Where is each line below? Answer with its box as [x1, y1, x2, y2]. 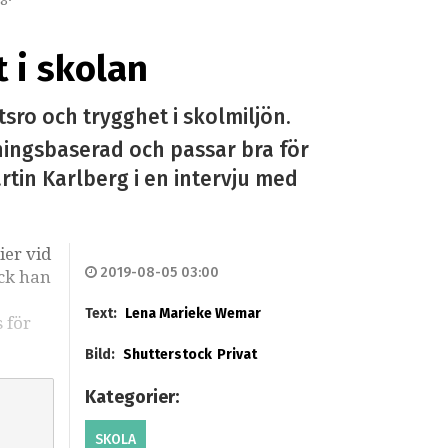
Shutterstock [122, 346, 212, 364]
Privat [216, 346, 257, 364]
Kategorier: [84, 386, 183, 409]
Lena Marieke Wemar [124, 305, 261, 323]
